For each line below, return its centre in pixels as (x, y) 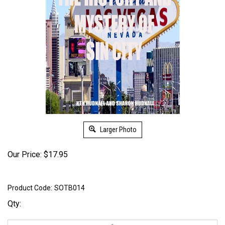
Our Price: (25, 154)
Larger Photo (117, 130)
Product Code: (30, 188)
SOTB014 (70, 188)
